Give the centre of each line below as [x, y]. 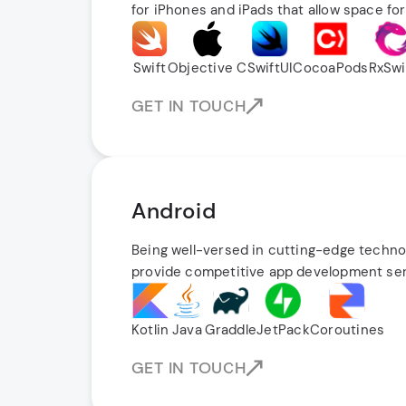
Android [174, 211]
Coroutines [347, 330]
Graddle [231, 330]
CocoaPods [331, 68]
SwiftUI [270, 68]
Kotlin [150, 330]
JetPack [283, 330]
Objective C [208, 68]
